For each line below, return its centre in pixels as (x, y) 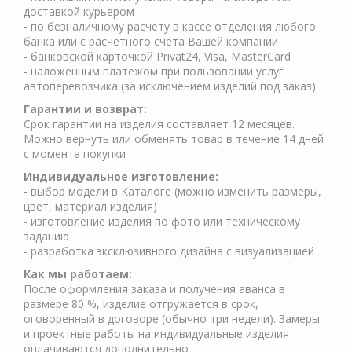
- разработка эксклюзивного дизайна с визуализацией (169, 251)
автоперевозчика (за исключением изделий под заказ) (170, 86)
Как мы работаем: (78, 274)
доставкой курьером (79, 11)
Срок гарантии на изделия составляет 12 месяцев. (159, 124)
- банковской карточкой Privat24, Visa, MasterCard (157, 56)
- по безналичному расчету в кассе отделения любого (170, 26)
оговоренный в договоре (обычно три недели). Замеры (172, 319)
